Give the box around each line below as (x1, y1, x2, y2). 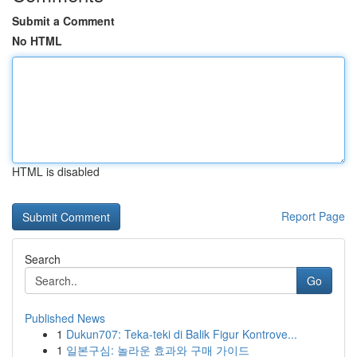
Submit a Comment (12, 13, 115, 29)
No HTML (12, 33, 62, 49)
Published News (25, 310, 105, 326)
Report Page (281, 208, 345, 224)
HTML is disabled (12, 163, 100, 179)
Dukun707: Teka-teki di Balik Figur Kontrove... (66, 326, 297, 342)
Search (25, 251, 61, 267)
